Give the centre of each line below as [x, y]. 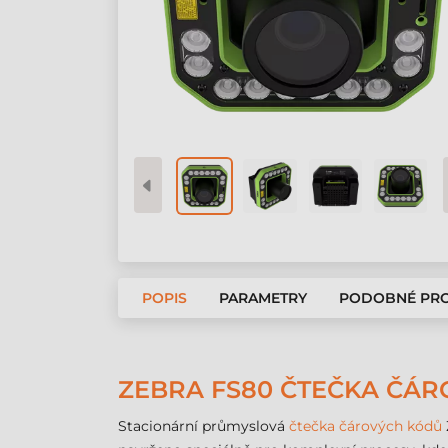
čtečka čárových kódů [365, 426]
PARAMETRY [263, 298]
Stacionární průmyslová [203, 426]
